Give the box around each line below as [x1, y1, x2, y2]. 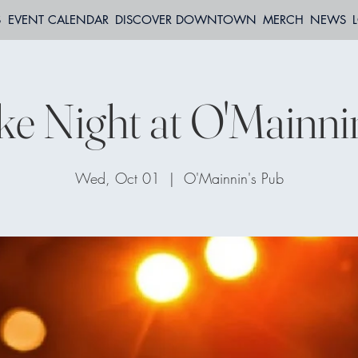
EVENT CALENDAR [7, 12, 109, 27]
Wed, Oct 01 [74, 169, 160, 188]
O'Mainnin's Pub [183, 169, 284, 188]
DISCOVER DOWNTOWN [115, 12, 257, 27]
